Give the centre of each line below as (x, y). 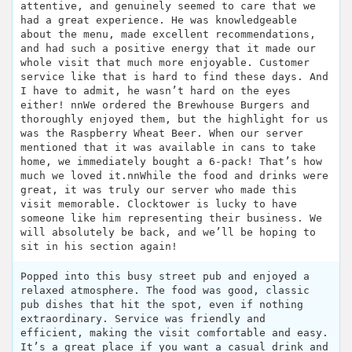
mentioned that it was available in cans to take (168, 147)
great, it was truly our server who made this (159, 189)
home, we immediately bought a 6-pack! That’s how (171, 161)
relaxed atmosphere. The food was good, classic (165, 290)
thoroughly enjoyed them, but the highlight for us (174, 119)
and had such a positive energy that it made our (168, 48)
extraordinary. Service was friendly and (143, 318)
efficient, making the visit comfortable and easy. (174, 332)
